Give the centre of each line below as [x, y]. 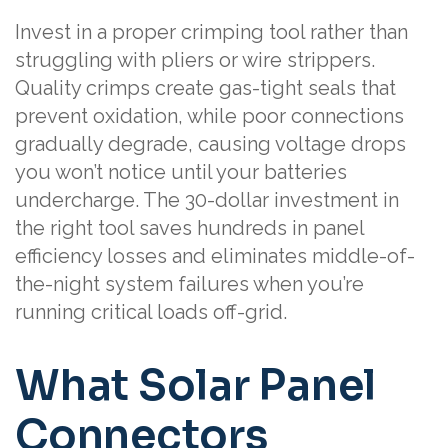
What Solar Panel [195, 385]
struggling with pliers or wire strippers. [195, 59]
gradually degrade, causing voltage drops [210, 143]
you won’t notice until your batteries [181, 171]
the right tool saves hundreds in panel [189, 227]
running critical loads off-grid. [151, 311]
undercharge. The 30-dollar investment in [207, 199]
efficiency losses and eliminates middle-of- [215, 255]
